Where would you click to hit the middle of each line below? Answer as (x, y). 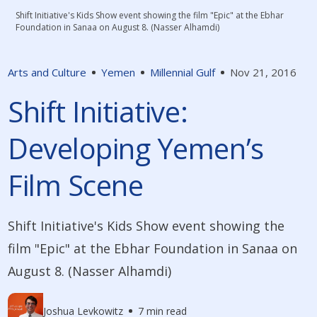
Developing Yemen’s (136, 149)
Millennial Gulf (183, 73)
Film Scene (76, 185)
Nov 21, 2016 (264, 73)
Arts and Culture (47, 73)
